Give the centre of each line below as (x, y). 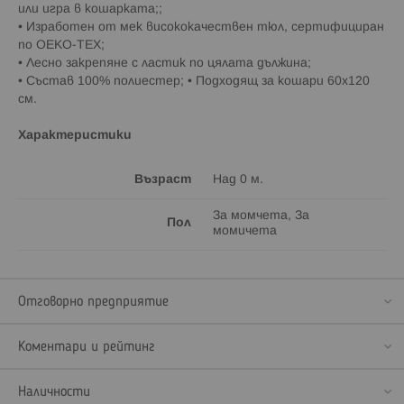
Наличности (54, 392)
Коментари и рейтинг (87, 347)
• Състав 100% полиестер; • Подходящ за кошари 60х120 (194, 81)
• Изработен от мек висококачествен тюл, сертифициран (201, 27)
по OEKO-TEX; (61, 45)
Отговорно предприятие (93, 302)
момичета (245, 231)
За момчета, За (261, 216)
